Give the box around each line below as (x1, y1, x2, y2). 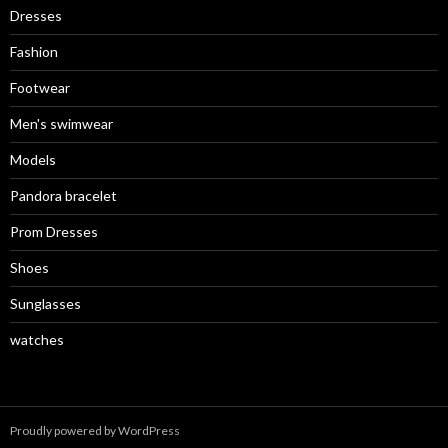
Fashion (10, 43, 58, 60)
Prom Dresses (10, 223, 98, 240)
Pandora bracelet (10, 187, 117, 204)
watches (10, 331, 64, 348)
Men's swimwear (10, 115, 113, 132)
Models (10, 151, 56, 168)
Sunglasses (10, 295, 81, 312)
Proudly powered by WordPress (10, 423, 180, 438)
